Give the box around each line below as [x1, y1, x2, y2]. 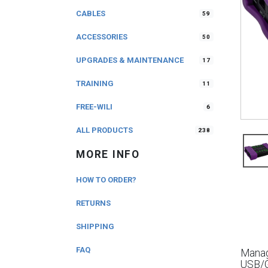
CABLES [76, 9, 105, 18]
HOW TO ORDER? [76, 175, 136, 184]
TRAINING [76, 79, 114, 88]
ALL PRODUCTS [76, 126, 133, 135]
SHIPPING [76, 222, 114, 231]
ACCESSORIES [76, 32, 127, 41]
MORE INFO [76, 148, 140, 160]
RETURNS [76, 199, 111, 208]
